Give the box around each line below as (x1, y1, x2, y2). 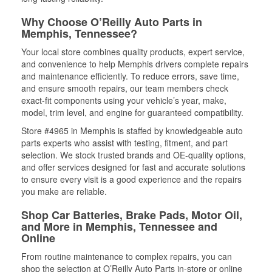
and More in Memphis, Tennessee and (21, 219, 217, 234)
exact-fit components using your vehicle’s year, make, (21, 94, 226, 106)
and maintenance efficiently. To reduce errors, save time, (21, 70, 239, 82)
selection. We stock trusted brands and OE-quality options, (21, 149, 246, 161)
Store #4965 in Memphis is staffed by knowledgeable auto (21, 124, 243, 137)
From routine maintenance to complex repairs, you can (21, 250, 232, 262)
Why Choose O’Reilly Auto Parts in (21, 14, 202, 30)
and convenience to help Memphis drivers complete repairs (21, 58, 248, 70)
